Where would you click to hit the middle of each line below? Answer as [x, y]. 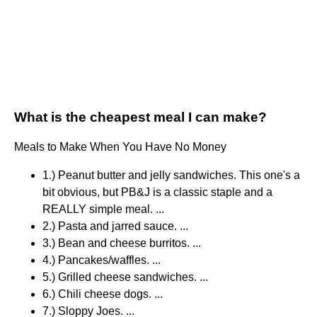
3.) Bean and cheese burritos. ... [122, 243]
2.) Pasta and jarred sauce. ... [115, 226]
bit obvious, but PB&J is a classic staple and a [157, 192]
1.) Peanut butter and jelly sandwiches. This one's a [171, 175]
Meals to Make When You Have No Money [120, 147]
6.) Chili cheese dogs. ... [103, 294]
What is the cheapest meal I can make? [140, 117]
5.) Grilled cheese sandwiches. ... [125, 277]
